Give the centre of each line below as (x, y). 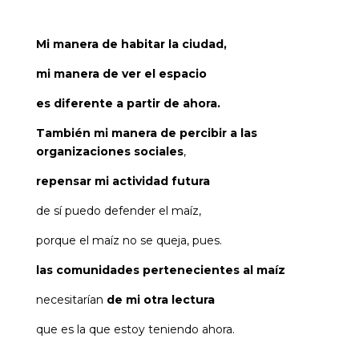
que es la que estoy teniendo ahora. (135, 330)
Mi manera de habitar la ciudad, (131, 44)
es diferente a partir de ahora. (128, 104)
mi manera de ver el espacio (121, 74)
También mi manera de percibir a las (146, 133)
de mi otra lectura (160, 300)
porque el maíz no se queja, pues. (129, 241)
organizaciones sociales (109, 152)
